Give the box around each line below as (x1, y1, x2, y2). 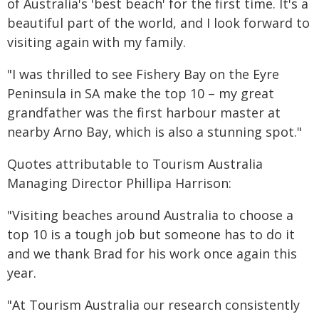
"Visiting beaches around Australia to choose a (7, 206, 293, 224)
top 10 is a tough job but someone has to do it (7, 226, 295, 243)
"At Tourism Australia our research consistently (7, 296, 300, 313)
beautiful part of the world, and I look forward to (7, 14, 310, 31)
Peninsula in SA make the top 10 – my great (7, 85, 274, 102)
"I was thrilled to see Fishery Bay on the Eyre (7, 66, 279, 83)
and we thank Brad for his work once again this (7, 245, 297, 262)
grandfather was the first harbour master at (7, 104, 281, 121)
